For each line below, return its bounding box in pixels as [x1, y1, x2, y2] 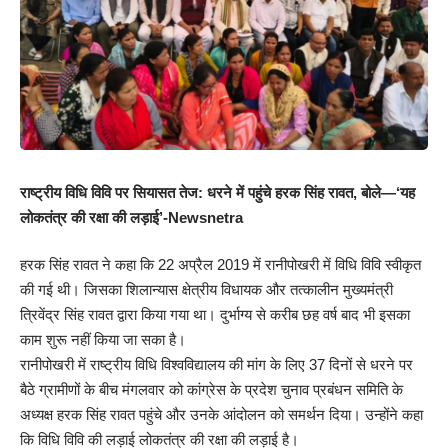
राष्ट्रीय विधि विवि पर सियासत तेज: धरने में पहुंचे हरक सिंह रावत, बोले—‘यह [20, 183, 415, 201]
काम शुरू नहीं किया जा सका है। [20, 331, 186, 349]
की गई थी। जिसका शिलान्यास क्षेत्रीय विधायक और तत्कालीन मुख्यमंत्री [20, 281, 393, 299]
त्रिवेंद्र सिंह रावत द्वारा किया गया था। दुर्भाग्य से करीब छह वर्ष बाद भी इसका [20, 306, 410, 324]
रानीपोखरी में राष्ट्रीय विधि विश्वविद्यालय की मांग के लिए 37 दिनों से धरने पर [20, 356, 413, 374]
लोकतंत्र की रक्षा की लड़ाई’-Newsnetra [20, 208, 243, 226]
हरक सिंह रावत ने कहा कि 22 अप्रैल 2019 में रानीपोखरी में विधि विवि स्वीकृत [20, 256, 421, 274]
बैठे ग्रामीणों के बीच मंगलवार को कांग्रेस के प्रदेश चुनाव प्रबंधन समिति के [20, 381, 403, 399]
